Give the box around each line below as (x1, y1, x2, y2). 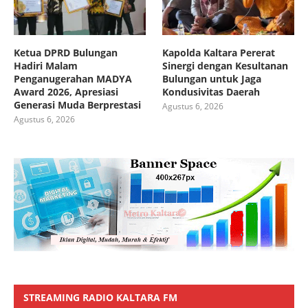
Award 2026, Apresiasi (14, 85, 118, 98)
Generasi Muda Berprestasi (14, 98, 141, 111)
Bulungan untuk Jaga (162, 71, 262, 85)
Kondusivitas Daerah (162, 85, 261, 98)
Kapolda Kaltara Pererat (162, 45, 276, 59)
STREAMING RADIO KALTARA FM (23, 290, 177, 304)
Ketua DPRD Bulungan (14, 45, 118, 59)
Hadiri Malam (14, 58, 78, 72)
